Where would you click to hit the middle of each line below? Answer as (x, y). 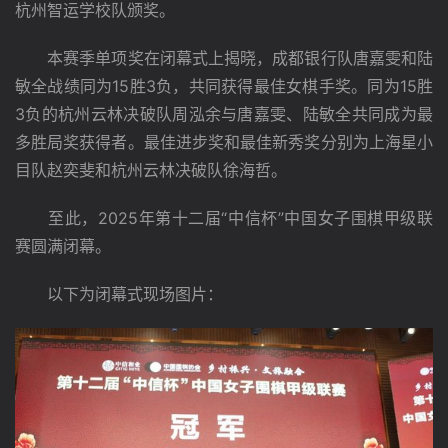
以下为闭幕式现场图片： (119, 294)
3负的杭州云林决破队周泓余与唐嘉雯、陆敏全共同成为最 (224, 114)
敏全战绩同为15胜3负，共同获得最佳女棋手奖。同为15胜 (224, 86)
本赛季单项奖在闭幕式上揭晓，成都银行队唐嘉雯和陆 (224, 58)
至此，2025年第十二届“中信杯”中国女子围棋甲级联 (224, 218)
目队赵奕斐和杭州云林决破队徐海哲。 (151, 170)
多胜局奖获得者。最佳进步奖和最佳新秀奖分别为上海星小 (224, 142)
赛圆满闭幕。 (63, 246)
